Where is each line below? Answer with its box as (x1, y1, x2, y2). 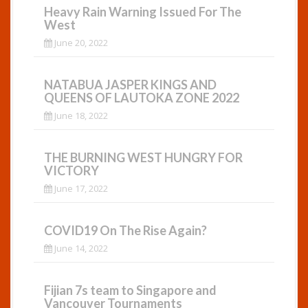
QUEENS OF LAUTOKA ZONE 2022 (44, 89, 239, 105)
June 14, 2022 (52, 241, 108, 254)
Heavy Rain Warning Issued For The (44, 3, 241, 19)
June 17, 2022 (52, 181, 108, 195)
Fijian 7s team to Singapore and (44, 282, 217, 298)
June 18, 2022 (52, 109, 108, 122)
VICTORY (44, 162, 99, 178)
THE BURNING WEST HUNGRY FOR (44, 149, 243, 165)
